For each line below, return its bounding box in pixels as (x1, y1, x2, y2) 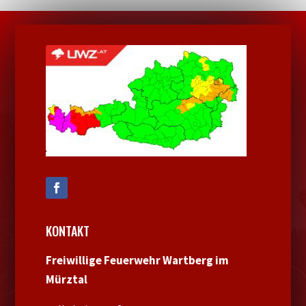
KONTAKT (46, 222, 90, 240)
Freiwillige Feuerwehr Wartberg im (46, 253, 229, 268)
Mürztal (46, 272, 88, 288)
